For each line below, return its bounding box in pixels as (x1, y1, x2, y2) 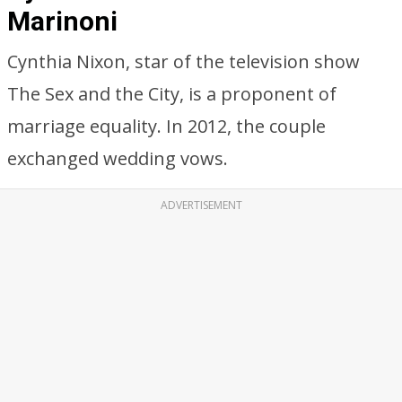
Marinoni (7, 5, 118, 37)
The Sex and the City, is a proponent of (7, 82, 336, 106)
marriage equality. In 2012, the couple (7, 114, 326, 138)
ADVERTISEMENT (160, 197, 242, 213)
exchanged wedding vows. (7, 146, 228, 170)
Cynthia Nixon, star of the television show (7, 49, 360, 74)
